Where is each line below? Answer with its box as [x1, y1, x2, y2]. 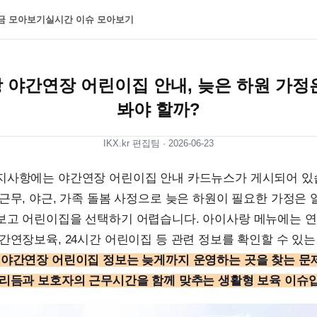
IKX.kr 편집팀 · [103, 138, 168, 149]
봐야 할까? [117, 100, 200, 119]
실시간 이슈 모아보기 [45, 14, 134, 25]
